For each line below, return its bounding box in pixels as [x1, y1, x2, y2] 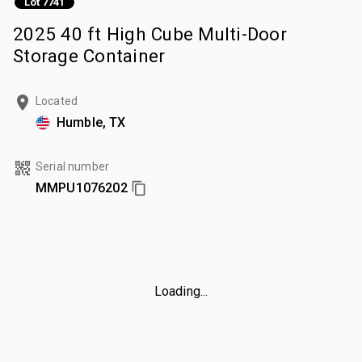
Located [36, 94, 78, 107]
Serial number [36, 159, 109, 173]
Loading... [154, 283, 208, 299]
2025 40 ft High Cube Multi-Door [13, 23, 287, 44]
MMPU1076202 [36, 179, 128, 196]
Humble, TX [57, 114, 126, 130]
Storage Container [13, 44, 166, 66]
